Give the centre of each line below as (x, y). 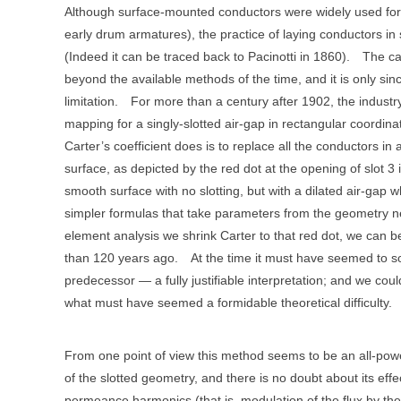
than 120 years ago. (121, 257)
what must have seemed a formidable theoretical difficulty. (228, 302)
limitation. (91, 101)
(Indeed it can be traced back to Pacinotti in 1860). (207, 56)
